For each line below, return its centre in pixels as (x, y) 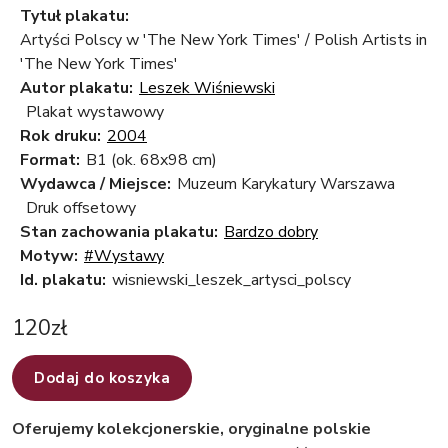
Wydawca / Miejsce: (95, 184)
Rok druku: (60, 136)
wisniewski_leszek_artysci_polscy (231, 280)
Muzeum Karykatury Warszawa (286, 184)
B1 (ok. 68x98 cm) (151, 160)
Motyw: (49, 256)
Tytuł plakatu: (74, 16)
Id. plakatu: (63, 280)
